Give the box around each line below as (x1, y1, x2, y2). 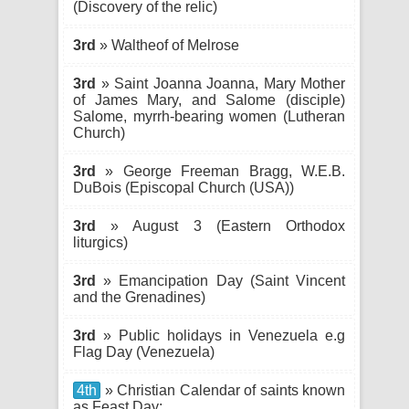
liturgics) (73, 235, 128, 250)
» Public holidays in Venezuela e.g (96, 328, 345, 343)
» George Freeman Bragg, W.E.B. (96, 163, 345, 179)
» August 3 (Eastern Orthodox (96, 218, 345, 234)
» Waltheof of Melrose (96, 37, 239, 53)
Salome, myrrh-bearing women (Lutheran (73, 109, 345, 124)
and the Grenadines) (73, 289, 205, 305)
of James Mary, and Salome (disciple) (73, 92, 345, 108)
